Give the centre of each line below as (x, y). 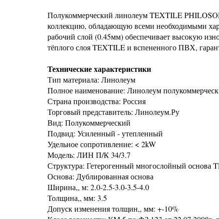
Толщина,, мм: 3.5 (77, 198)
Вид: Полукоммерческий (89, 122)
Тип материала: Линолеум (91, 79)
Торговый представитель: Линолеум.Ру (113, 112)
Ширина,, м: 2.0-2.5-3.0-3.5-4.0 (98, 187)
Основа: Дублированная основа (100, 176)
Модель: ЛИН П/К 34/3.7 (89, 155)
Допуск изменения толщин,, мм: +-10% (113, 208)
